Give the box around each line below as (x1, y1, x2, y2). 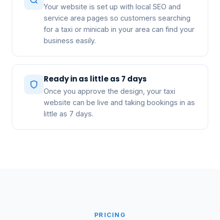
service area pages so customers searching (44, 13, 191, 22)
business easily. (44, 36, 96, 45)
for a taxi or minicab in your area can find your (44, 25, 194, 33)
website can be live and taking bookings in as (44, 98, 195, 107)
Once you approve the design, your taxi (44, 86, 175, 95)
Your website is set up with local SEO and (44, 2, 181, 11)
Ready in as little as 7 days (44, 73, 147, 84)
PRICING (94, 211, 126, 219)
